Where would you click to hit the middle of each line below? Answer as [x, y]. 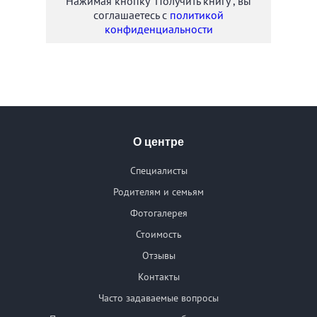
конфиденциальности [158, 29]
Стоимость [158, 235]
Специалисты [158, 171]
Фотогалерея [158, 213]
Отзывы [158, 256]
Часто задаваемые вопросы [158, 298]
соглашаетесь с [132, 15]
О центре [158, 142]
